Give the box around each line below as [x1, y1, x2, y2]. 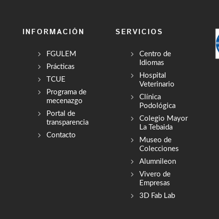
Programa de [46, 88, 87, 96]
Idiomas [139, 59, 164, 66]
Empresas [139, 179, 170, 187]
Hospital [139, 72, 166, 79]
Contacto [46, 131, 76, 139]
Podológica [139, 102, 175, 109]
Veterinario [139, 81, 175, 88]
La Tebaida [139, 124, 173, 131]
